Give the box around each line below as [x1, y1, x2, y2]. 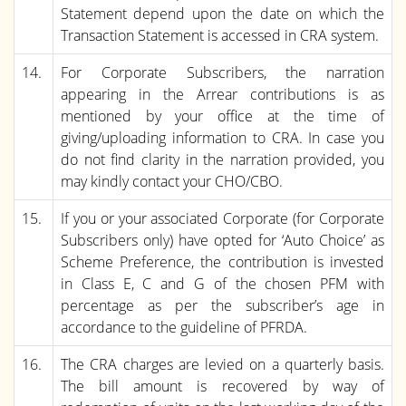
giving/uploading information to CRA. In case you [61, 127, 384, 148]
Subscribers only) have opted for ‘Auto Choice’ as [61, 229, 384, 250]
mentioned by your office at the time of [61, 105, 384, 126]
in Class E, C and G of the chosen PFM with [61, 273, 384, 294]
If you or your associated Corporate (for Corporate [61, 208, 384, 228]
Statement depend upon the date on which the [61, 3, 384, 24]
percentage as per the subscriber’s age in [61, 295, 384, 315]
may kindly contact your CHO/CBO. [61, 170, 283, 191]
